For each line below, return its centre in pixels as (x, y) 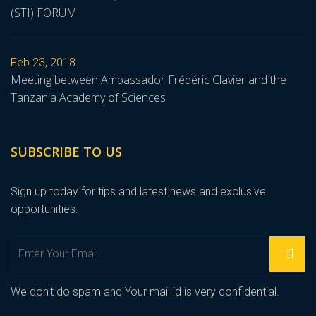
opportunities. (44, 209)
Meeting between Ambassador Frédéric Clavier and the (148, 80)
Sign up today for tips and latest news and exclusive (138, 192)
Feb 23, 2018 (43, 63)
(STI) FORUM (44, 13)
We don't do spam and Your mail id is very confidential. (145, 292)
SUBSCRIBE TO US (66, 152)
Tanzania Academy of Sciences (88, 98)
